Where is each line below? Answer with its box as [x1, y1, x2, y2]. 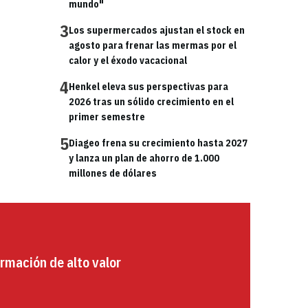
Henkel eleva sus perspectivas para [69, 80, 228, 93]
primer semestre [69, 111, 145, 123]
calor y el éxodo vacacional [69, 54, 187, 67]
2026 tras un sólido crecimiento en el [69, 96, 234, 108]
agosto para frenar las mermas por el [69, 39, 236, 52]
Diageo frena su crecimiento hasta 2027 [69, 137, 247, 149]
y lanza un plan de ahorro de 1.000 [69, 152, 219, 164]
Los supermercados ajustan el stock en [69, 24, 245, 36]
